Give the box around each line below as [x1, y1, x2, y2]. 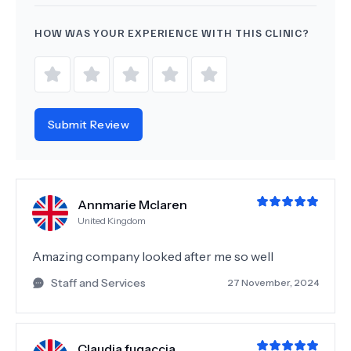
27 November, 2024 [227, 277, 319, 288]
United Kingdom [78, 215, 146, 226]
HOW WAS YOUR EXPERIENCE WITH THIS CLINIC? [34, 26, 309, 39]
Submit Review [48, 118, 130, 132]
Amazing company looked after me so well [32, 248, 273, 264]
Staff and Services [51, 276, 146, 290]
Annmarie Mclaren [78, 197, 187, 212]
